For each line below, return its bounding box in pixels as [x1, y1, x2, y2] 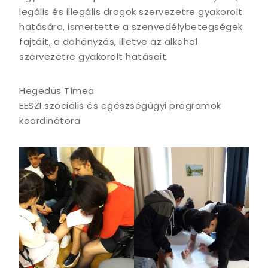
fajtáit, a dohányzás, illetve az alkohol [19, 35, 197, 48]
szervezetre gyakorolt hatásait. [19, 50, 169, 63]
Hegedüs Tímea [19, 84, 95, 97]
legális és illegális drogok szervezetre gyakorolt [19, 5, 243, 18]
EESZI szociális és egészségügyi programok [19, 99, 221, 112]
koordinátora [19, 114, 80, 127]
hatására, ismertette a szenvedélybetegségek [19, 20, 243, 33]
